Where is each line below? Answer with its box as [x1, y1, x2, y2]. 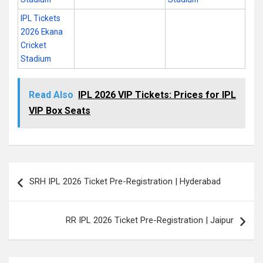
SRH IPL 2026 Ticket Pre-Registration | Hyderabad [29, 176, 221, 187]
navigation [8, 181, 77, 198]
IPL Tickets [21, 14, 60, 23]
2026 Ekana [21, 27, 63, 36]
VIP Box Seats [29, 105, 90, 116]
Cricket [21, 41, 46, 50]
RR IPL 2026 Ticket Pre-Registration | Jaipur [66, 215, 234, 225]
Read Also [29, 89, 73, 100]
